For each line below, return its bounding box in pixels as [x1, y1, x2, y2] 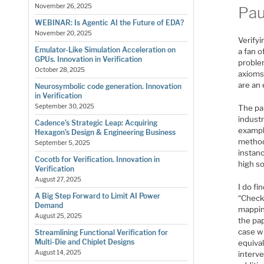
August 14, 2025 [34, 249, 81, 257]
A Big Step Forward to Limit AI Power [34, 192, 160, 201]
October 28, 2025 [34, 66, 85, 74]
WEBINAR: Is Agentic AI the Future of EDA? [34, 18, 184, 28]
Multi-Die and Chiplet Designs [34, 237, 134, 247]
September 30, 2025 [34, 103, 94, 111]
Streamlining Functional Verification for [34, 228, 168, 237]
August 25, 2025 [34, 212, 82, 220]
